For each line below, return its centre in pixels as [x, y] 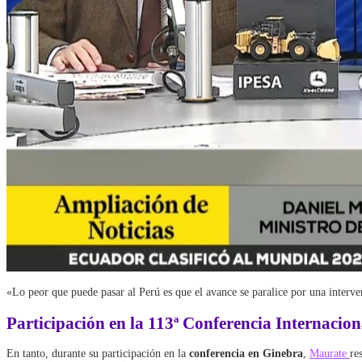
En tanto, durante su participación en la [98, 354]
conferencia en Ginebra [246, 354]
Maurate [330, 354]
